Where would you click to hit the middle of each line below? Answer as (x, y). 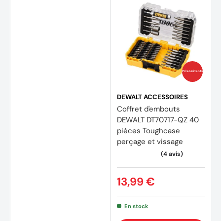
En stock (136, 206)
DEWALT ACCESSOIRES (152, 97)
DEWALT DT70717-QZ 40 (158, 120)
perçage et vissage (150, 141)
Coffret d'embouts (148, 109)
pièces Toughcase (148, 130)
